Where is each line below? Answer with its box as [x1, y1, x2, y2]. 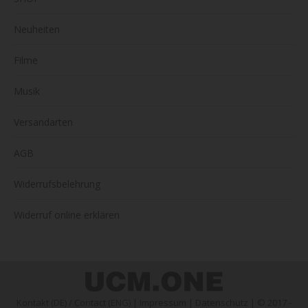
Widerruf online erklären [14, 208, 120, 221]
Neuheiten [14, 22, 60, 36]
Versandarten [14, 115, 73, 129]
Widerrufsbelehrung [14, 177, 100, 190]
